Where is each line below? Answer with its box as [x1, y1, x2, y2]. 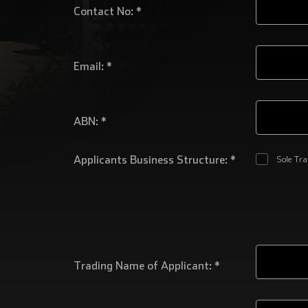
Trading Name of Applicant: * [73, 259, 220, 272]
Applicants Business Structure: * [73, 153, 236, 166]
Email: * [73, 60, 112, 72]
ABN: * [73, 115, 107, 127]
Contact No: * [73, 5, 142, 17]
